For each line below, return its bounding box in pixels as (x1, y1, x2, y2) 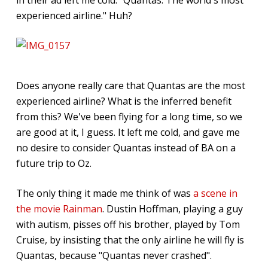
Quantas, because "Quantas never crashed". (16, 248, 212, 262)
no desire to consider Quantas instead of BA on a (16, 141, 236, 154)
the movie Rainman (16, 202, 102, 215)
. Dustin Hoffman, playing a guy (102, 202, 243, 215)
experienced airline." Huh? (16, 8, 132, 22)
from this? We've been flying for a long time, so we (16, 109, 242, 123)
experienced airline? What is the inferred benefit (16, 94, 232, 108)
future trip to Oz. (16, 156, 92, 170)
